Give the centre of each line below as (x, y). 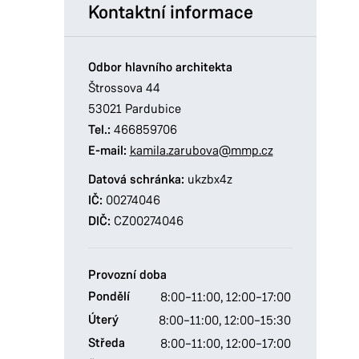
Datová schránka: (136, 179)
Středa (106, 343)
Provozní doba (127, 275)
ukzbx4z (208, 179)
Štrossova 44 (124, 88)
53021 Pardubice (134, 109)
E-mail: (107, 151)
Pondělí (109, 296)
